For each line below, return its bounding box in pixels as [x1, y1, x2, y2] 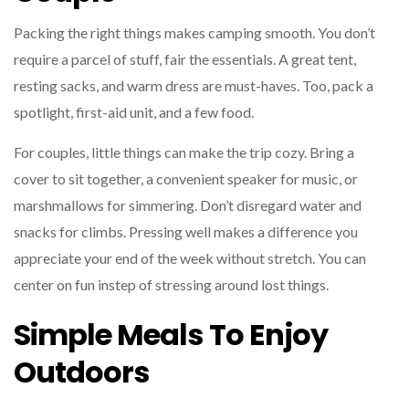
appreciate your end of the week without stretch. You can [14, 248, 366, 267]
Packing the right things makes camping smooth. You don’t [14, 23, 375, 41]
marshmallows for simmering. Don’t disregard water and [14, 195, 362, 214]
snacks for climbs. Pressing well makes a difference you [14, 222, 358, 240]
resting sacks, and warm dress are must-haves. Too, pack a [14, 76, 373, 94]
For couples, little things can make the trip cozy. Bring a [14, 142, 354, 161]
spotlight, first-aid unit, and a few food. [14, 102, 254, 121]
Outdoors [14, 351, 150, 393]
